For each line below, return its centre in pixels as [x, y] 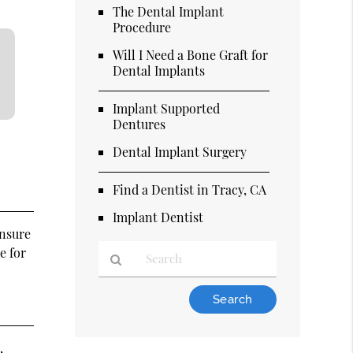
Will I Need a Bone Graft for [191, 54]
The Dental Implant [169, 11]
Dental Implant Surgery [180, 151]
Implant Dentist [158, 217]
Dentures [139, 124]
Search [116, 327]
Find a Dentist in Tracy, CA [190, 189]
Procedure [142, 27]
